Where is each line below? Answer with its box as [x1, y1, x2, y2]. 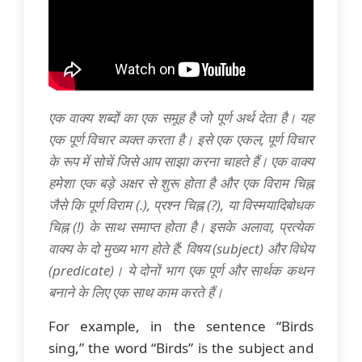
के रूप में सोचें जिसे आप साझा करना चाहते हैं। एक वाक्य [48, 151, 314, 170]
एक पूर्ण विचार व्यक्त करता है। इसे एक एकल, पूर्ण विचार [48, 129, 314, 149]
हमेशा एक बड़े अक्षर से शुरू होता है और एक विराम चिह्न [48, 173, 314, 192]
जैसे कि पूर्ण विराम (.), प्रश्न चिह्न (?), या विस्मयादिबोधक [48, 195, 314, 214]
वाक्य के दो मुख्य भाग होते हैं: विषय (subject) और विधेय [48, 238, 314, 258]
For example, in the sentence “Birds [48, 316, 314, 335]
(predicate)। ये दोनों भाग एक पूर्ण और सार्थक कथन [48, 260, 314, 280]
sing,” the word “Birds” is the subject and [48, 338, 314, 357]
